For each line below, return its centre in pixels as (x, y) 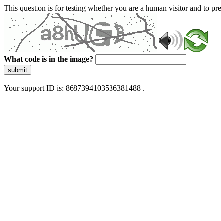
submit (18, 70)
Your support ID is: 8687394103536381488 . (74, 88)
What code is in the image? (49, 59)
